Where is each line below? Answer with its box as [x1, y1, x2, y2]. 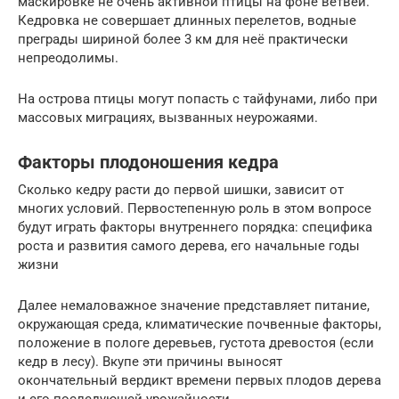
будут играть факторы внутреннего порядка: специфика [18, 218, 372, 235]
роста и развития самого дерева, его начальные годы [18, 237, 360, 254]
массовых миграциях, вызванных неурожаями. [18, 109, 318, 126]
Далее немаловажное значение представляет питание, [18, 297, 370, 313]
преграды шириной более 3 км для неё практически [18, 30, 348, 47]
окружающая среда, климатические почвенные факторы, [18, 315, 381, 332]
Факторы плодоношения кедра [18, 152, 279, 173]
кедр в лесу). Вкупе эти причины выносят [18, 353, 282, 370]
